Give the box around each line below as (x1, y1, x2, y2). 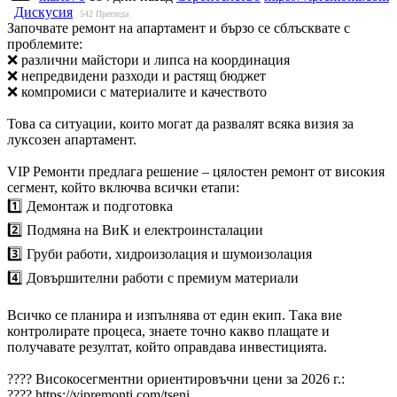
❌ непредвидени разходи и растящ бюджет (7, 67, 266, 83)
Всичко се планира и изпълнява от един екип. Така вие (7, 307, 342, 323)
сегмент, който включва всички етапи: (7, 179, 239, 195)
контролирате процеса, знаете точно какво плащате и (7, 323, 330, 339)
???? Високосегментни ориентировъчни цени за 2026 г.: (7, 370, 345, 386)
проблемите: (7, 35, 82, 51)
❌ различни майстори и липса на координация (7, 51, 290, 67)
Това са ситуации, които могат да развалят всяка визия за (7, 115, 354, 131)
